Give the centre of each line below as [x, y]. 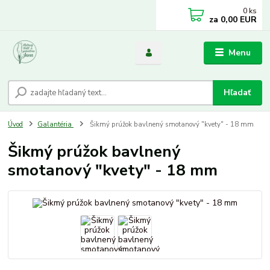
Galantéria [55, 125]
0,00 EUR [238, 20]
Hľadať [237, 93]
